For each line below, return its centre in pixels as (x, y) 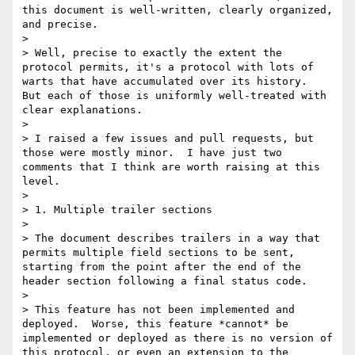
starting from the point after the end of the (162, 267)
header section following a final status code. (165, 281)
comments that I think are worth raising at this (171, 167)
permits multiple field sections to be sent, (158, 253)
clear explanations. (82, 110)
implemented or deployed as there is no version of (177, 338)
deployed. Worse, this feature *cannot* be (155, 324)
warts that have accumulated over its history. (165, 82)
